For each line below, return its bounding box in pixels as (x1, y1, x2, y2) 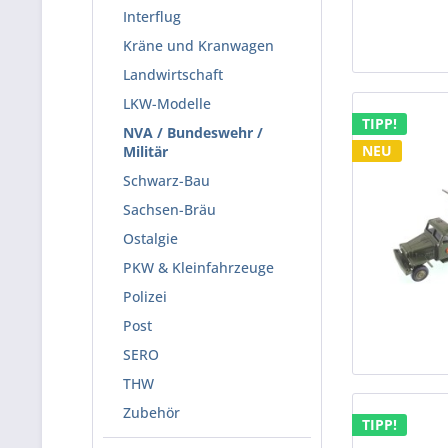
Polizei (123, 287, 167, 306)
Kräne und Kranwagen (123, 36, 274, 55)
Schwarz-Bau (123, 171, 210, 190)
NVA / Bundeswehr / (123, 123, 263, 142)
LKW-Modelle (123, 94, 211, 113)
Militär (123, 142, 168, 161)
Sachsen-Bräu (123, 200, 216, 219)
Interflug (123, 7, 181, 26)
